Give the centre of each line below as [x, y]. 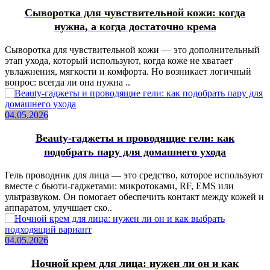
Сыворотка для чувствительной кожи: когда [135, 12]
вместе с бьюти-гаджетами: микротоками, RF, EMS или [119, 186]
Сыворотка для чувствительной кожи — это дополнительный [132, 49]
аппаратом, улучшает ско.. [58, 207]
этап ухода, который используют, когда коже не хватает [119, 60]
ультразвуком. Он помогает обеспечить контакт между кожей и [134, 196]
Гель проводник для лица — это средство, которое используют [134, 175]
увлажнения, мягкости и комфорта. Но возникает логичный [128, 71]
